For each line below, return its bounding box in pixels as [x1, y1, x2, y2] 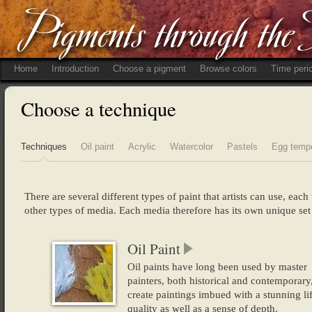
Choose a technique [21, 95, 176, 122]
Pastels [227, 141, 258, 152]
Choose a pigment [113, 63, 186, 74]
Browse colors [200, 63, 257, 74]
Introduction [52, 63, 99, 74]
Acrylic [128, 141, 156, 152]
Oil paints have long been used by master [127, 261, 307, 272]
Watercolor [170, 141, 213, 152]
